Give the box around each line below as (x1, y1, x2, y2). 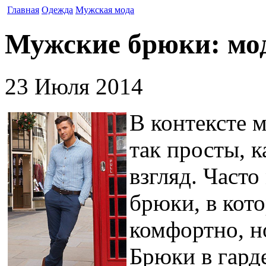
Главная (7, 5, 39, 15)
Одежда (42, 5, 73, 15)
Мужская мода (75, 5, 134, 15)
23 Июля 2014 (5, 73, 143, 99)
